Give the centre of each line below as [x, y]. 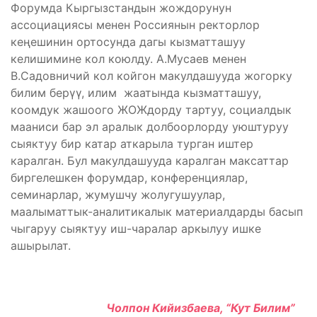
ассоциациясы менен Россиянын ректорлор [135, 24]
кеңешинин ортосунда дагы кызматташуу [128, 41]
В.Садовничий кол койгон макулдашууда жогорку [151, 75]
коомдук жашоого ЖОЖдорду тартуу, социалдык [151, 109]
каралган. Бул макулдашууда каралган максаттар [150, 160]
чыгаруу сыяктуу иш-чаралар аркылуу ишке [136, 228]
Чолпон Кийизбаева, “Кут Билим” [206, 307]
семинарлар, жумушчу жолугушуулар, [118, 194]
